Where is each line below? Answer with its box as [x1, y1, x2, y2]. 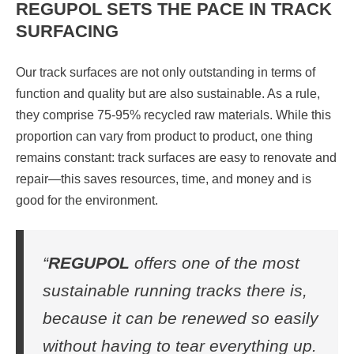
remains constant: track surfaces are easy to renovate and [16, 151, 337, 165]
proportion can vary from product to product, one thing [16, 130, 313, 144]
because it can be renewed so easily [43, 309, 318, 328]
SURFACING [16, 21, 119, 42]
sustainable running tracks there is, [43, 281, 307, 300]
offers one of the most [130, 254, 299, 273]
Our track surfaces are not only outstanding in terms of [16, 66, 315, 80]
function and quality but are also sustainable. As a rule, [16, 87, 320, 101]
